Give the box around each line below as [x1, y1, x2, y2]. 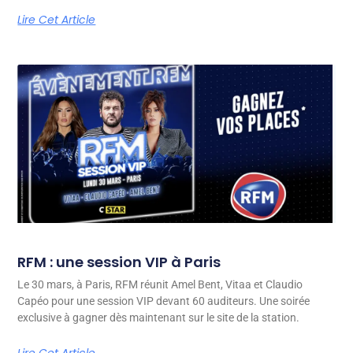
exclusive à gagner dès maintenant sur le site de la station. [17, 311, 300, 325]
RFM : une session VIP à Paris [17, 252, 221, 273]
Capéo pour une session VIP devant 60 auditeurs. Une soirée [17, 295, 310, 308]
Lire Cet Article [17, 11, 96, 28]
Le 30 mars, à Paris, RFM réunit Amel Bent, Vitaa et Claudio [17, 278, 303, 292]
